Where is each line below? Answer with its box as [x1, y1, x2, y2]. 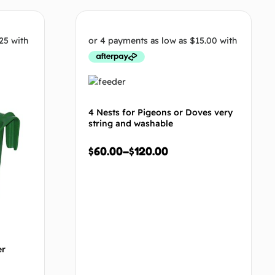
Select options [171, 20, 223, 29]
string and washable [88, 118, 174, 130]
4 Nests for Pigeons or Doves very [88, 107, 233, 118]
